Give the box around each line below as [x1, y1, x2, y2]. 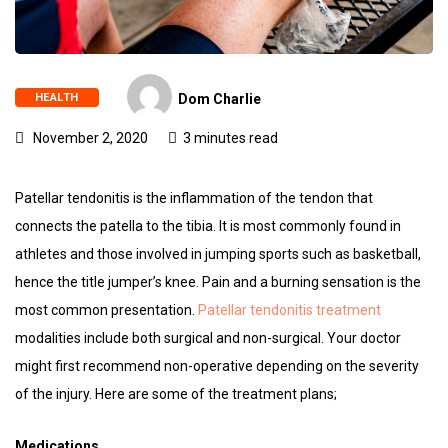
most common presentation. [15, 301, 198, 318]
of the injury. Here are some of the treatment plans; [15, 385, 337, 402]
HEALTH [35, 91, 79, 105]
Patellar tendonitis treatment [198, 301, 381, 318]
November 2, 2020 [30, 129, 148, 146]
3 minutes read [183, 129, 278, 146]
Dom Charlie [177, 91, 261, 108]
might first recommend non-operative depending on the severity [15, 357, 419, 374]
